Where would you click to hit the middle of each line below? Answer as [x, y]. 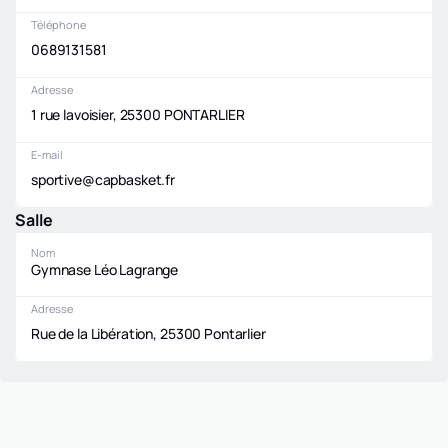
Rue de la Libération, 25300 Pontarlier [148, 334]
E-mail [47, 155]
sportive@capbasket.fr [103, 180]
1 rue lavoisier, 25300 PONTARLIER [138, 115]
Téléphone [58, 25]
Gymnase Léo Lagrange [105, 269]
